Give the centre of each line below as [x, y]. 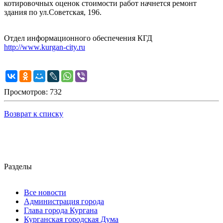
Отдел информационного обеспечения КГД [78, 38]
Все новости [45, 193]
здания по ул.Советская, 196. [53, 12]
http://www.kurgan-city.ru [45, 47]
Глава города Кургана [61, 211]
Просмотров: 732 [33, 92]
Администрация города [64, 202]
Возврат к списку [34, 114]
